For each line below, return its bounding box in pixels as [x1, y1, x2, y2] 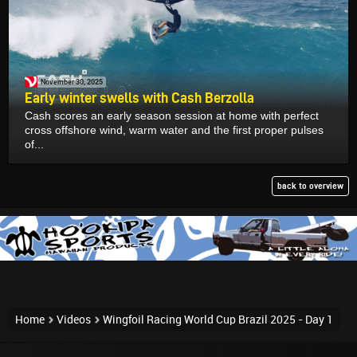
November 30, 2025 [41, 76, 103, 88]
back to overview [277, 180, 343, 190]
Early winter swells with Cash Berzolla [25, 89, 254, 105]
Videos [57, 312, 91, 326]
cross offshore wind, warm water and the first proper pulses [25, 123, 324, 136]
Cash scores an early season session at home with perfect [25, 108, 319, 122]
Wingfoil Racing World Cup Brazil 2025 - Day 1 [103, 312, 333, 326]
